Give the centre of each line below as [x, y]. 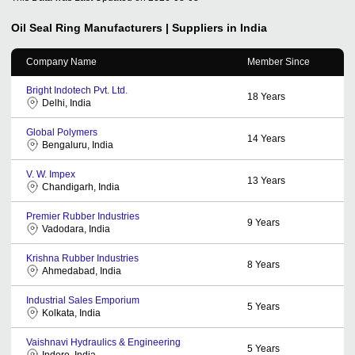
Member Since [279, 61]
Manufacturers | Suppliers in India [176, 27]
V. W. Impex [51, 174]
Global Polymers [62, 132]
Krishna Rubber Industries [82, 258]
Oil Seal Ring [46, 27]
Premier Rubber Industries [83, 216]
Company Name [61, 61]
